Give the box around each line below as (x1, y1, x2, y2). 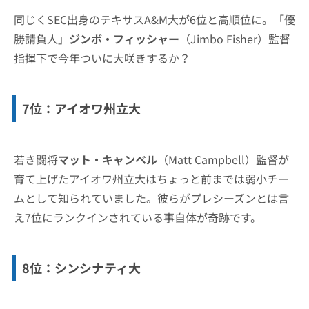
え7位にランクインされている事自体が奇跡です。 (14, 208, 261, 226)
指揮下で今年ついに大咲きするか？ (14, 49, 190, 66)
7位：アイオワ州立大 (22, 99, 141, 117)
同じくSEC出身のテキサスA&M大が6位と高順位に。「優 (14, 10, 295, 28)
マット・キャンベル (58, 150, 157, 168)
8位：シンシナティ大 (22, 258, 141, 277)
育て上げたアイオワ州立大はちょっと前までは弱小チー (14, 170, 289, 187)
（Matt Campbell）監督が (157, 150, 289, 168)
